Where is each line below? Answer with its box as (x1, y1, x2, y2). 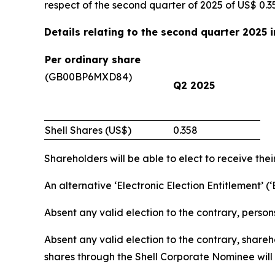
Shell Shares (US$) (45, 124, 131, 136)
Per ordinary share (45, 53, 141, 66)
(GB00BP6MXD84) (45, 71, 132, 83)
